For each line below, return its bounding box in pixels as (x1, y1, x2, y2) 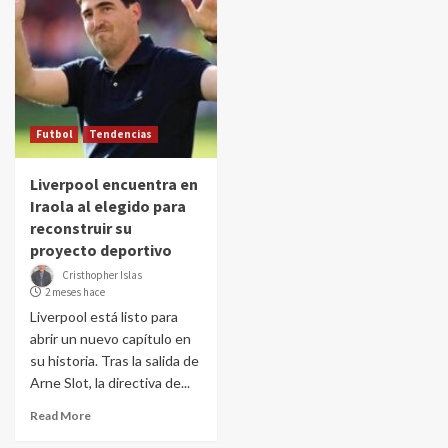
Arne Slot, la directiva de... (30, 374, 190, 391)
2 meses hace (45, 285, 105, 299)
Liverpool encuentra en (30, 174, 198, 194)
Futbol (36, 127, 72, 141)
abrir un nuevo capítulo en (30, 330, 191, 347)
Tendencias (89, 127, 152, 141)
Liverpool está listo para (30, 308, 178, 325)
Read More (30, 408, 91, 423)
